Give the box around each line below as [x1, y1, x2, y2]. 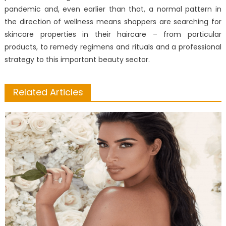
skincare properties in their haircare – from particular [4, 29, 222, 40]
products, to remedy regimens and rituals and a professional [4, 42, 222, 52]
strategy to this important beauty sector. [4, 54, 150, 65]
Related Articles [13, 86, 83, 99]
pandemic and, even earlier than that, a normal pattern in [4, 4, 222, 15]
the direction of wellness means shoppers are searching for [4, 17, 222, 27]
